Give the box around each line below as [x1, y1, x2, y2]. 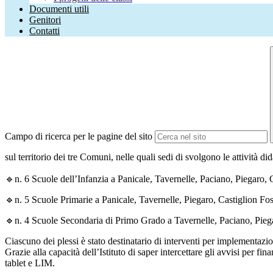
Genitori [29, 15, 61, 26]
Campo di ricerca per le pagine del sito [5, 131, 152, 142]
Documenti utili [29, 4, 89, 15]
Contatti [29, 26, 60, 37]
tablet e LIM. [5, 258, 57, 269]
